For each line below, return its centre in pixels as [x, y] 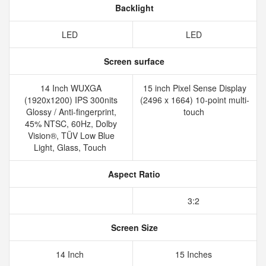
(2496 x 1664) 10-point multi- [195, 100]
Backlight [133, 8]
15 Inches [195, 254]
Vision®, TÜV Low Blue [71, 135]
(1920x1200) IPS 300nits [71, 100]
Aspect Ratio [133, 174]
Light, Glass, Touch [71, 147]
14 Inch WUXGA [71, 88]
